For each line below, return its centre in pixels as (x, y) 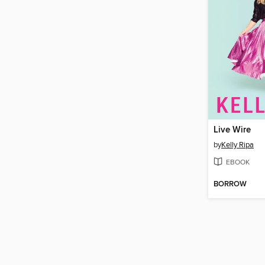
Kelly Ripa (237, 145)
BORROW (230, 184)
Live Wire (232, 130)
